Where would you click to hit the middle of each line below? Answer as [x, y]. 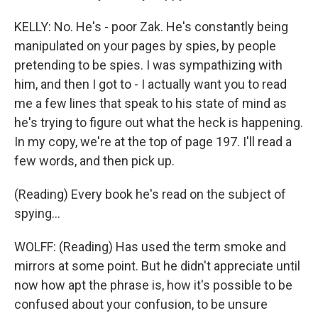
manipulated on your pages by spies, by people [145, 46]
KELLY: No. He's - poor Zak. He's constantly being [151, 27]
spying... [37, 213]
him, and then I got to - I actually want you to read [150, 84]
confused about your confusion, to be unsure [141, 304]
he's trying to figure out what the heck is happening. [159, 122]
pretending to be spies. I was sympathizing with [148, 65]
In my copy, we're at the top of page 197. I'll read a [153, 142]
